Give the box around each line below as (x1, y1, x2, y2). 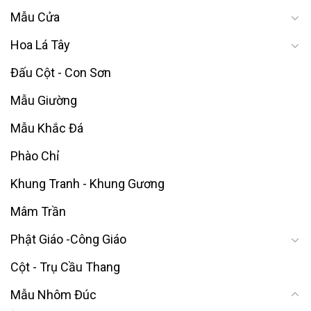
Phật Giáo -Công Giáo (10, 231, 126, 246)
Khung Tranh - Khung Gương (10, 176, 165, 191)
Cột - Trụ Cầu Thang (10, 259, 120, 274)
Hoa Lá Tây (10, 37, 70, 52)
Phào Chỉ (10, 148, 59, 163)
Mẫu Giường (10, 92, 77, 108)
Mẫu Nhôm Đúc (10, 287, 96, 302)
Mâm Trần (10, 203, 66, 219)
